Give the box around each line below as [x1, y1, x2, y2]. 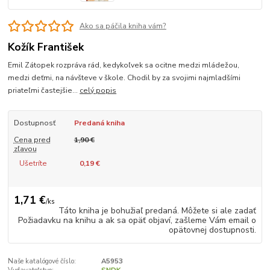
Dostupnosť [13, 118, 55, 128]
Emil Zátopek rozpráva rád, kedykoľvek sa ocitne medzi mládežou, [8, 60, 240, 71]
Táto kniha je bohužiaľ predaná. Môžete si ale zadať [58, 204, 257, 216]
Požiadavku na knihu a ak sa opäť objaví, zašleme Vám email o [18, 214, 257, 226]
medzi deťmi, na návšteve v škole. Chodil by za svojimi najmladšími [8, 73, 241, 83]
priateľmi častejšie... [8, 86, 80, 96]
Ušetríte [19, 159, 47, 169]
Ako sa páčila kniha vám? [79, 21, 166, 31]
